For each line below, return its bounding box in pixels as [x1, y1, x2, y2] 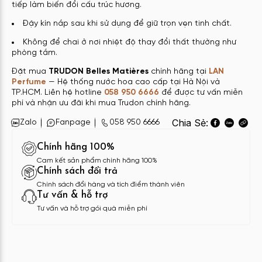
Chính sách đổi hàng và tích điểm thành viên [37, 180, 185, 188]
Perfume [12, 77, 46, 87]
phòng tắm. [12, 48, 57, 57]
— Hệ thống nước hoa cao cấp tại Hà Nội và [46, 77, 220, 87]
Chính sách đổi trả [37, 166, 118, 176]
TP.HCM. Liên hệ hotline [12, 88, 104, 97]
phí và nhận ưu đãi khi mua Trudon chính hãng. [12, 98, 191, 108]
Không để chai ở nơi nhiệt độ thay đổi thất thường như [23, 37, 236, 47]
